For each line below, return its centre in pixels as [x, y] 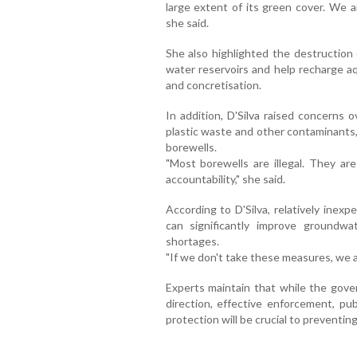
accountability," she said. [225, 178]
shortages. [192, 241]
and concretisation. [213, 84]
